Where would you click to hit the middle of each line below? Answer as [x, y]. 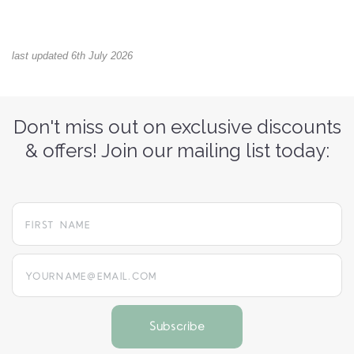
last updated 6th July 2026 [72, 56]
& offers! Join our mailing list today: [177, 151]
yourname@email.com [71, 262]
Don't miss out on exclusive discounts [177, 127]
